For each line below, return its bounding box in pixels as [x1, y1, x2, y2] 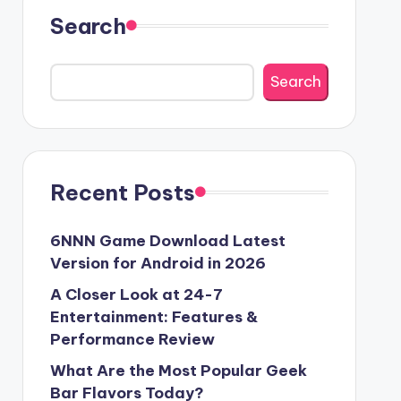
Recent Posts [49, 178, 195, 206]
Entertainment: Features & [49, 306, 258, 327]
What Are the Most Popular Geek [49, 360, 307, 380]
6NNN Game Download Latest [49, 230, 286, 251]
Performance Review [49, 328, 215, 349]
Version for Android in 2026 [49, 252, 266, 273]
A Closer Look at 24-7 [49, 284, 223, 304]
